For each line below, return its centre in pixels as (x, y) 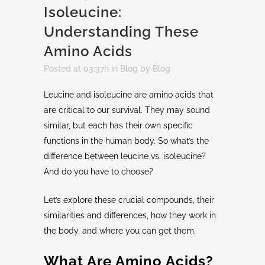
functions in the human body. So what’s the (126, 141)
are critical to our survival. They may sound (127, 110)
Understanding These (121, 32)
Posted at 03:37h (76, 69)
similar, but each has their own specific (118, 126)
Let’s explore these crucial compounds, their (129, 200)
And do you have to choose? (98, 172)
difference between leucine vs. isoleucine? (125, 156)
